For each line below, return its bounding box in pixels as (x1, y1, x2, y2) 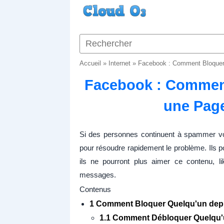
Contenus (79, 185, 111, 193)
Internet (108, 59, 130, 67)
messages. (79, 170, 116, 179)
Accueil (79, 59, 101, 67)
